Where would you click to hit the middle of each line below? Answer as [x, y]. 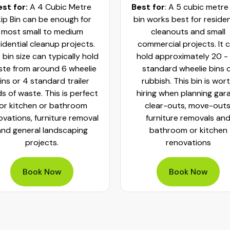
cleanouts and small [188, 32]
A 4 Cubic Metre [61, 7]
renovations [188, 142]
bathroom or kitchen [188, 130]
